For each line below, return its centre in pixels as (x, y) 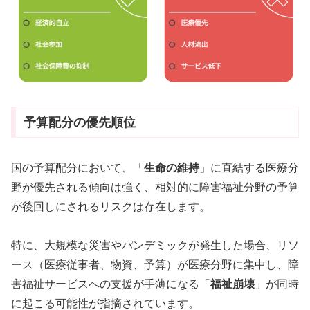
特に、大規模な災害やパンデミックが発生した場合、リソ (155, 246)
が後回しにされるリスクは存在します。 (111, 206)
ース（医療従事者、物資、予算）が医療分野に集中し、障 (155, 265)
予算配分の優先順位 (79, 122)
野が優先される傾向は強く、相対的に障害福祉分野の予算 (155, 187)
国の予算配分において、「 (77, 167)
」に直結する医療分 (249, 167)
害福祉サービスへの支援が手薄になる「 (111, 284)
